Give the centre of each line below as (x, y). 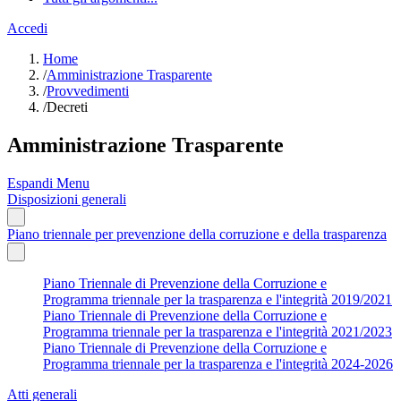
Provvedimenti (88, 91)
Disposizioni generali (67, 199)
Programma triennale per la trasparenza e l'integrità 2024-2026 (218, 363)
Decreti (67, 107)
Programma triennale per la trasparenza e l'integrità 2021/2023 (218, 331)
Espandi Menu (48, 183)
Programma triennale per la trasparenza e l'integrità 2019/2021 (218, 299)
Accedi (27, 28)
